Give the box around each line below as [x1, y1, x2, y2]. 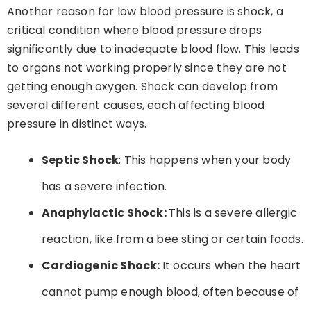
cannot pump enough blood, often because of [42, 284, 299, 301]
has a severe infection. [42, 178, 167, 195]
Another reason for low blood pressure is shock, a [7, 3, 283, 20]
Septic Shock [42, 152, 119, 169]
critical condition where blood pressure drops [7, 22, 262, 39]
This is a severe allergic [169, 205, 297, 221]
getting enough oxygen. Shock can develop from [7, 78, 278, 95]
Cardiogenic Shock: [42, 258, 162, 274]
